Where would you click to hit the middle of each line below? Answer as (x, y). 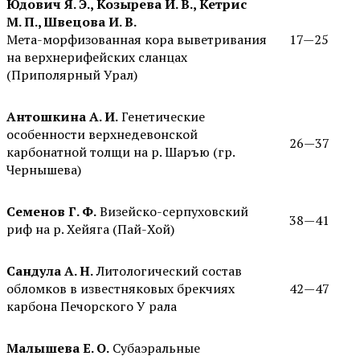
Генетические (162, 117)
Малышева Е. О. (58, 348)
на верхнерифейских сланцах (97, 57)
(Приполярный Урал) (72, 75)
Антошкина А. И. (62, 117)
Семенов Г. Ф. (51, 212)
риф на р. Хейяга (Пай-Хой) (90, 229)
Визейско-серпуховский (172, 212)
